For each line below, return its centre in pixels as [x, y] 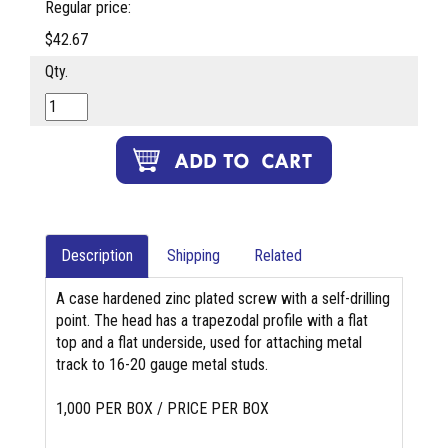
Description [97, 256]
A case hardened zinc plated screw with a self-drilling [223, 299]
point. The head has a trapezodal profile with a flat [212, 321]
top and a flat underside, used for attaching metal [209, 343]
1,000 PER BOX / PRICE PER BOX [162, 409]
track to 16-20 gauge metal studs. [162, 365]
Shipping [193, 256]
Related [278, 256]
